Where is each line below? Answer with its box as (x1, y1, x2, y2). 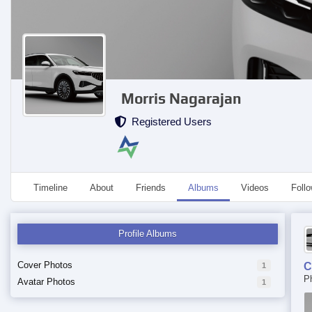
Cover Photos (17, 260, 72, 270)
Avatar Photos (17, 276, 75, 287)
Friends (136, 182, 166, 193)
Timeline (33, 182, 68, 193)
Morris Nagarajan (121, 90, 242, 107)
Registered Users (126, 116, 212, 127)
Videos (241, 182, 269, 193)
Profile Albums (118, 228, 178, 239)
